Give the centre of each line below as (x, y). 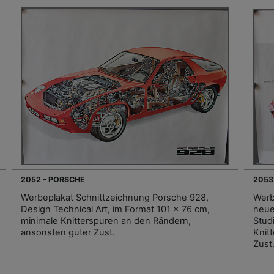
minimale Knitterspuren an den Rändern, (106, 221)
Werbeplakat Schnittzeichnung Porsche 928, (115, 198)
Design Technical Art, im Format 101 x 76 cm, (115, 209)
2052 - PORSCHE (53, 180)
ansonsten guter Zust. (68, 233)
